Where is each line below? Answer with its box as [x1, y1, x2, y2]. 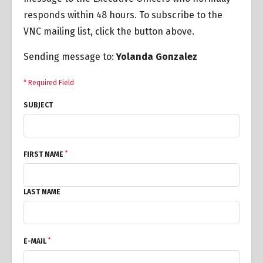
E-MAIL [23, 237, 48, 245]
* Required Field [23, 79, 74, 87]
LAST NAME [23, 188, 60, 196]
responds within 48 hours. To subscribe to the [23, 9, 222, 21]
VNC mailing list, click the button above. [23, 26, 194, 37]
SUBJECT [23, 101, 53, 109]
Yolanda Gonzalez [116, 51, 197, 62]
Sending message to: [23, 51, 116, 62]
